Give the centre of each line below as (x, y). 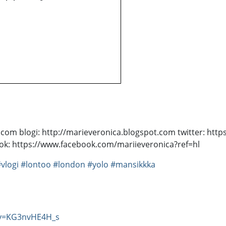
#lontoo (36, 165)
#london (69, 165)
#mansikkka (133, 165)
